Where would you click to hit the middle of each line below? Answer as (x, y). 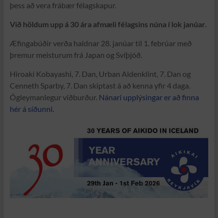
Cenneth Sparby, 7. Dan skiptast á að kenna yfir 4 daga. (100, 86)
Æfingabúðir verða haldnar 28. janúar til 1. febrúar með (100, 43)
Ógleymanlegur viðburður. (54, 97)
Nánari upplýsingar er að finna (149, 97)
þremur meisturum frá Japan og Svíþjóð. (76, 55)
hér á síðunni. (32, 109)
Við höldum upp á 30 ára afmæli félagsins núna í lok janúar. (108, 24)
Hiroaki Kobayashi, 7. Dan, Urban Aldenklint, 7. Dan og (100, 74)
